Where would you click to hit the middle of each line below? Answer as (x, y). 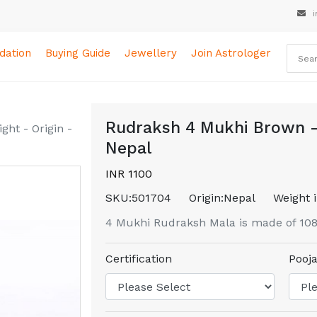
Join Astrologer (231, 53)
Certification (139, 259)
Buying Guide (78, 53)
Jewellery (151, 53)
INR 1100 (129, 174)
